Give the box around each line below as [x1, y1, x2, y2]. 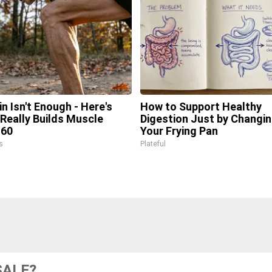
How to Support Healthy [140, 100, 262, 113]
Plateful [140, 140, 166, 148]
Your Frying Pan [140, 124, 218, 137]
